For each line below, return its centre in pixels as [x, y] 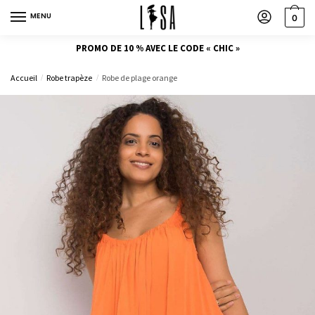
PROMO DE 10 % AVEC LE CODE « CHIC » [157, 48]
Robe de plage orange [139, 77]
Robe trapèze [70, 77]
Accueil [24, 77]
